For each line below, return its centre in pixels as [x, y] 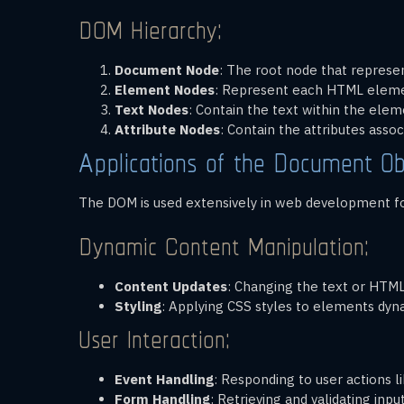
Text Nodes [151, 109]
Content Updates [171, 286]
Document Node [167, 69]
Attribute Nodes [167, 129]
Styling [138, 306]
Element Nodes [165, 89]
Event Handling [164, 379]
